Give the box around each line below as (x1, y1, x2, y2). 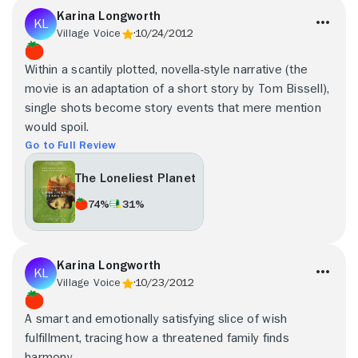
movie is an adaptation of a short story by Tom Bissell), (25, 82, 330, 95)
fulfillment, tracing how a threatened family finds (25, 331, 289, 344)
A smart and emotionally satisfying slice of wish (25, 312, 288, 325)
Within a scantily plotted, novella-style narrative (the (25, 62, 308, 76)
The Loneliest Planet (75, 172, 196, 185)
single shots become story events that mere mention (25, 101, 321, 114)
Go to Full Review (25, 138, 117, 150)
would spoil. (25, 120, 89, 133)
